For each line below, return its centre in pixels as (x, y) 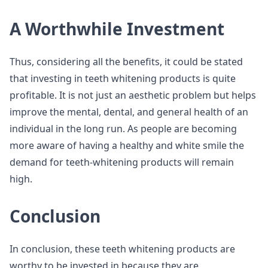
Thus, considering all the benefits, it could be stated (126, 62)
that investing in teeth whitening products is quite (123, 78)
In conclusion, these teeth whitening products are (122, 249)
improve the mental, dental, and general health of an (129, 112)
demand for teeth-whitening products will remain (122, 162)
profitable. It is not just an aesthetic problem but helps (133, 95)
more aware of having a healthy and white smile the (127, 145)
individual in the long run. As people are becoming (123, 129)
